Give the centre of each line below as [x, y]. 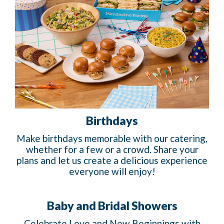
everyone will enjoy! [112, 171]
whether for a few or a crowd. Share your [112, 149]
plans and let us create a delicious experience [112, 160]
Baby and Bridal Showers [112, 206]
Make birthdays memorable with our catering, [112, 138]
